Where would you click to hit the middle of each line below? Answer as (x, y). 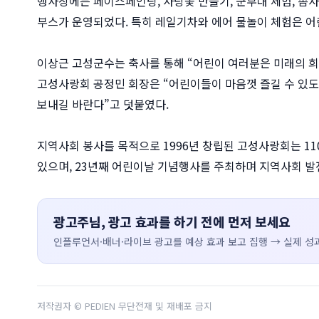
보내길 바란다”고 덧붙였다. (103, 104)
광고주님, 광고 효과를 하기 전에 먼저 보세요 (172, 221)
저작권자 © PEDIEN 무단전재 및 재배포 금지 (125, 305)
